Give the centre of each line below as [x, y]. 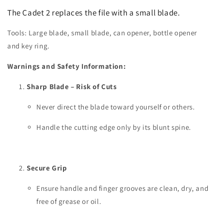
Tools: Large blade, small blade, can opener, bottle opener [102, 32]
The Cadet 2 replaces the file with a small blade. [94, 12]
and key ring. [29, 46]
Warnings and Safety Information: [67, 66]
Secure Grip [47, 168]
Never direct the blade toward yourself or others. [116, 107]
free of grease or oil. [69, 201]
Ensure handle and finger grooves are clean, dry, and [123, 188]
